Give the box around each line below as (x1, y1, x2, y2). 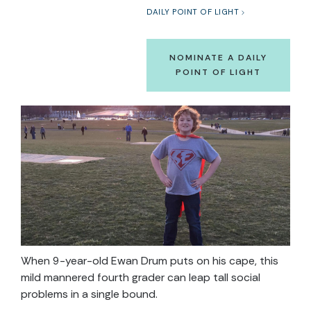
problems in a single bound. (21, 287, 158, 302)
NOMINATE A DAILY (169, 51, 267, 63)
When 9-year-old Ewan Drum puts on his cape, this (21, 253, 278, 269)
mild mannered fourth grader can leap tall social (21, 270, 260, 285)
